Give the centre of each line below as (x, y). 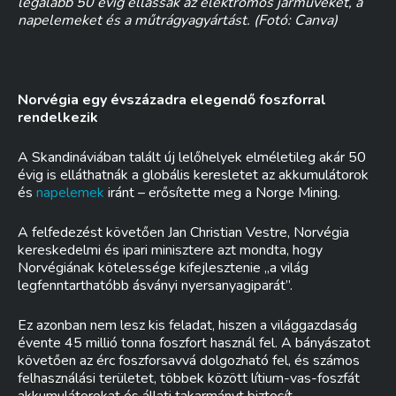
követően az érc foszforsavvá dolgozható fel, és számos (189, 361)
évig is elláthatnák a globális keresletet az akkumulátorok (193, 175)
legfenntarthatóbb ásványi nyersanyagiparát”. (155, 286)
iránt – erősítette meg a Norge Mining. (222, 193)
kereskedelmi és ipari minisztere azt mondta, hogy (170, 250)
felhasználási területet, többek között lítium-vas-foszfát (189, 378)
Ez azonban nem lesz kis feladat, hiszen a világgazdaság (187, 325)
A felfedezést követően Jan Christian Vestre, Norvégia (183, 232)
